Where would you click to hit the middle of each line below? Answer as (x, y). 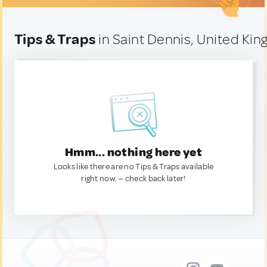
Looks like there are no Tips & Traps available (133, 167)
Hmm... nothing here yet (133, 152)
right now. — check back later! (133, 178)
